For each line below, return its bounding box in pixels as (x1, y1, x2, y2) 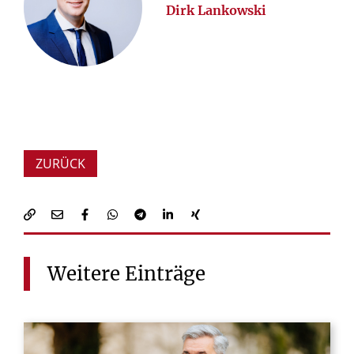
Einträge (125, 262, 205, 287)
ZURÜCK (36, 154, 85, 172)
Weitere (47, 262, 120, 287)
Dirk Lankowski (166, 2, 266, 18)
